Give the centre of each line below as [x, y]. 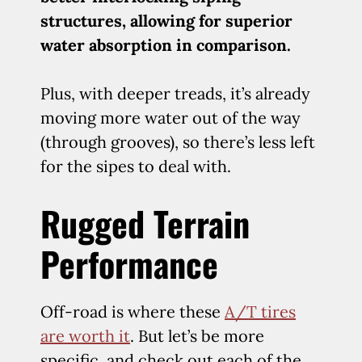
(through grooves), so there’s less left [178, 142]
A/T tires [260, 311]
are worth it [85, 336]
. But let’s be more [197, 336]
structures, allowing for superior [166, 21]
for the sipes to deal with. [136, 166]
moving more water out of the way [170, 118]
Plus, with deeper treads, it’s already [175, 93]
